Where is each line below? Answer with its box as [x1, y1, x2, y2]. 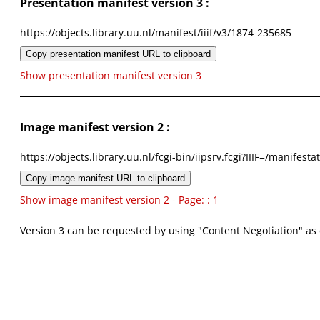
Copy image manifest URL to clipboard [26, 173, 185, 184]
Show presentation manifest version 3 [20, 69, 201, 83]
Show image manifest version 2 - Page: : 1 [20, 193, 219, 207]
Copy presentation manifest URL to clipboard [26, 49, 211, 60]
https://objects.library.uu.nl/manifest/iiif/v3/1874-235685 [20, 26, 291, 40]
